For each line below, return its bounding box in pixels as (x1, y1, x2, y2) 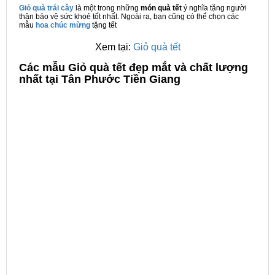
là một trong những (74, 4, 141, 12)
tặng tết (90, 21, 117, 29)
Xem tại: (95, 42, 133, 52)
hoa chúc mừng (36, 21, 90, 29)
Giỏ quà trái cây (19, 4, 74, 12)
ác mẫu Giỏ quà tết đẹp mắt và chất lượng (27, 61, 248, 74)
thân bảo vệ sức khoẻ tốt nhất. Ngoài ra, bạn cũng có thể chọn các (19, 12, 239, 21)
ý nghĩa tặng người (184, 4, 247, 12)
